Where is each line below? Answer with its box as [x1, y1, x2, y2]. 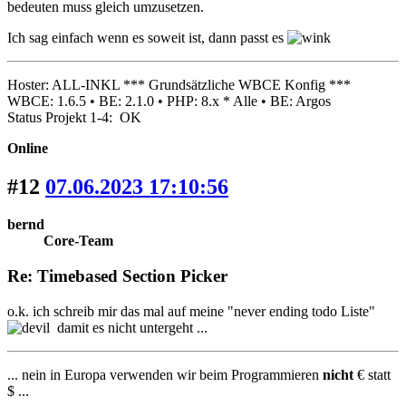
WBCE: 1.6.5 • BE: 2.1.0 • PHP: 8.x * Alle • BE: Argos [7, 92, 331, 109]
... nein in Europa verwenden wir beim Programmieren [7, 366, 323, 382]
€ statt [353, 366, 391, 382]
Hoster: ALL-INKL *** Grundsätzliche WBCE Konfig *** [7, 76, 351, 92]
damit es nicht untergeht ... [50, 319, 208, 335]
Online [7, 140, 48, 156]
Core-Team [43, 233, 113, 249]
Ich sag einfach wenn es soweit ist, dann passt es [7, 29, 287, 45]
